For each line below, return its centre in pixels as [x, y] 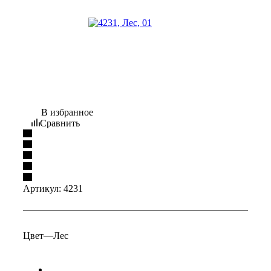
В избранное [67, 113]
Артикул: [42, 189]
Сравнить [60, 123]
